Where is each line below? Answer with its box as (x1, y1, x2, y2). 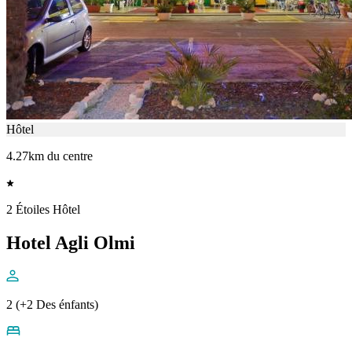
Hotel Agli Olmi (6, 233, 135, 254)
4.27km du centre (6, 149, 93, 163)
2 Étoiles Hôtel (6, 203, 80, 217)
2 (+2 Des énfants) (6, 298, 98, 312)
